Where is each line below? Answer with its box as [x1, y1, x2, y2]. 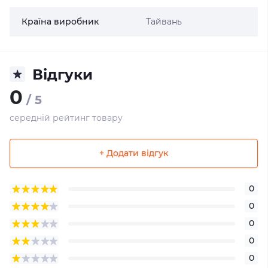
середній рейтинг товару [10, 112, 123, 123]
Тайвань [145, 16, 182, 27]
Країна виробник [22, 16, 99, 27]
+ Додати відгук [99, 148, 168, 159]
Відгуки [32, 65, 93, 83]
